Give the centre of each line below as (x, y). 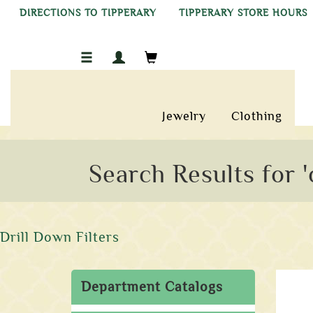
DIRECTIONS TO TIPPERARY (88, 13)
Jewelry (184, 116)
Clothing (257, 116)
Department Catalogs (152, 287)
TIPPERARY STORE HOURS (243, 13)
